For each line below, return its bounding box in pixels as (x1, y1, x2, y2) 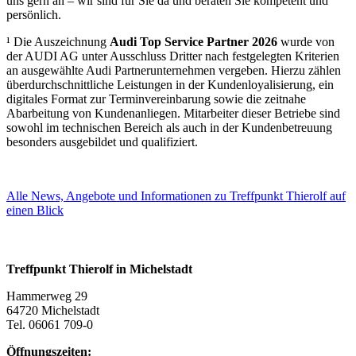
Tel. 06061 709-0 (6, 317, 93, 331)
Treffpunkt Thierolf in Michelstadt (6, 261, 192, 276)
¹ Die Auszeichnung (6, 34, 110, 48)
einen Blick (6, 203, 64, 217)
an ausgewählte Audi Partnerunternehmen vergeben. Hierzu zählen (6, 63, 341, 77)
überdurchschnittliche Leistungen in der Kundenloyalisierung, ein (6, 77, 334, 91)
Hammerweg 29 (6, 288, 87, 303)
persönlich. (6, 7, 61, 21)
